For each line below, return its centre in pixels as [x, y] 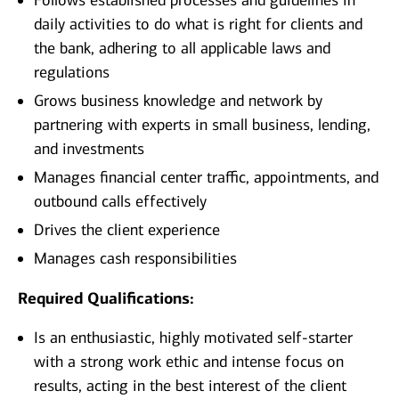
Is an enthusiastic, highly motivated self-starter [193, 338]
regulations [72, 73]
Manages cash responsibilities [135, 259]
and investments [89, 149]
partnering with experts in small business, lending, [202, 125]
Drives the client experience [127, 230]
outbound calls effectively [120, 202]
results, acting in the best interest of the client [190, 386]
